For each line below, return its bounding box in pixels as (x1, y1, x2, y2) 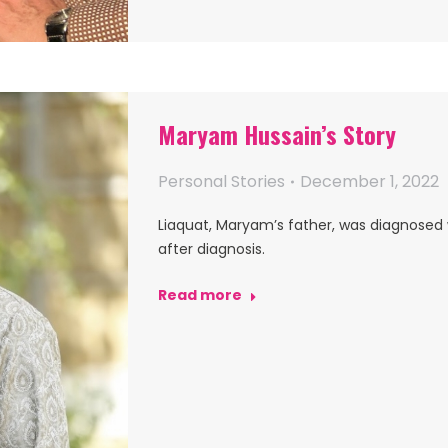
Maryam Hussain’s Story (158, 115, 396, 152)
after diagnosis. (158, 238, 265, 259)
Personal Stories (158, 169, 285, 193)
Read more (158, 284, 242, 305)
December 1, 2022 (300, 169, 439, 193)
